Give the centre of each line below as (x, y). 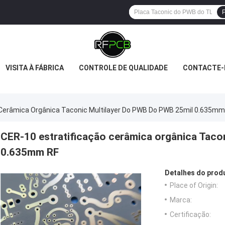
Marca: (181, 200)
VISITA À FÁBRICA (35, 68)
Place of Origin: (194, 186)
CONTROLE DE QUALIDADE (123, 68)
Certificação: (190, 215)
